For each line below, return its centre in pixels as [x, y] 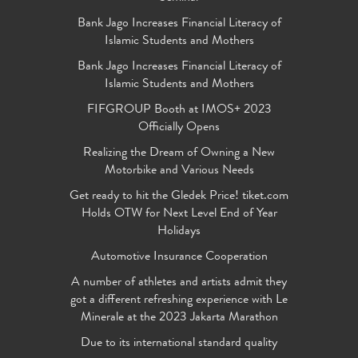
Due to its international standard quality [179, 344]
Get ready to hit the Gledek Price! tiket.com [179, 197]
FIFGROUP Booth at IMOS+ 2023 [179, 111]
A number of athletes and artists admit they [179, 283]
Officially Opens [179, 128]
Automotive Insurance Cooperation [179, 258]
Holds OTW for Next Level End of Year [179, 215]
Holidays [179, 232]
